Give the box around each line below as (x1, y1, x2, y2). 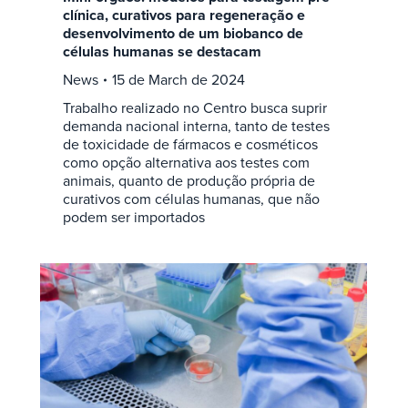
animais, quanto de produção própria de (62, 169, 315, 191)
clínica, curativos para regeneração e (62, 4, 305, 25)
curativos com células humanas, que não (62, 188, 320, 209)
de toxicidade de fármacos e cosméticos (62, 133, 318, 155)
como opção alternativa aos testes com (62, 151, 310, 173)
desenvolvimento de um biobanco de (62, 22, 303, 44)
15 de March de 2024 (111, 68, 245, 90)
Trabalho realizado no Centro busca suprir (62, 97, 327, 118)
